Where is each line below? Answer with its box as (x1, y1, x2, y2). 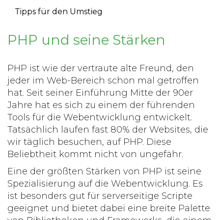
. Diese (142, 137, 171, 148)
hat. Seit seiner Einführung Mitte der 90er (7, 87, 193, 99)
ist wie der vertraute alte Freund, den (27, 63, 194, 74)
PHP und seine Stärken (7, 31, 165, 49)
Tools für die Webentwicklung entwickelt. (7, 112, 192, 123)
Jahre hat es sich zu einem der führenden (7, 100, 195, 111)
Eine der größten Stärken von (7, 166, 142, 177)
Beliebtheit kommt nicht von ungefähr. (7, 149, 183, 160)
